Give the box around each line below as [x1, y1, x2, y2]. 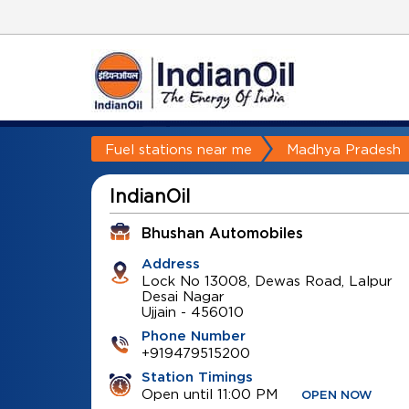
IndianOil [109, 186, 190, 205]
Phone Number [141, 330, 246, 343]
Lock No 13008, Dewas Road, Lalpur [141, 273, 393, 288]
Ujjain [141, 304, 176, 319]
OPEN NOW [300, 390, 372, 402]
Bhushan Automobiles [141, 226, 303, 241]
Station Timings [141, 371, 253, 384]
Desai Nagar [141, 288, 225, 303]
